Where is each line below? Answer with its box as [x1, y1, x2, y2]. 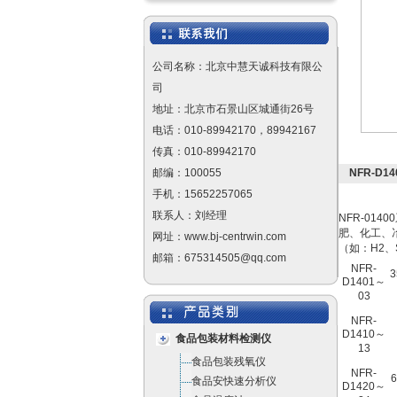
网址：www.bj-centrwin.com [152, 230, 286, 243]
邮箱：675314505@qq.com [152, 252, 286, 264]
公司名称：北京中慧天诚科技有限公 [152, 60, 323, 73]
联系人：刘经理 [152, 209, 227, 222]
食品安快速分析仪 [191, 375, 276, 387]
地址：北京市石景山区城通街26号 [152, 103, 314, 115]
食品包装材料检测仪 [175, 332, 271, 345]
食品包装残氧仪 [191, 355, 266, 368]
